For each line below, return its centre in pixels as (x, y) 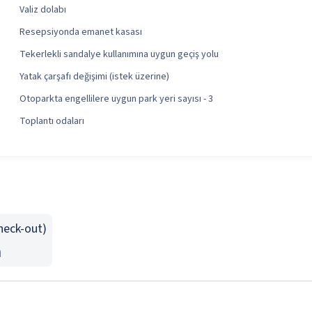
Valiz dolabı (43, 10)
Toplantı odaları (52, 121)
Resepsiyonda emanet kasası (81, 32)
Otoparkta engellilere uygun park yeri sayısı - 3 (116, 99)
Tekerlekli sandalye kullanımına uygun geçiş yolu (119, 54)
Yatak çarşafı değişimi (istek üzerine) (94, 77)
